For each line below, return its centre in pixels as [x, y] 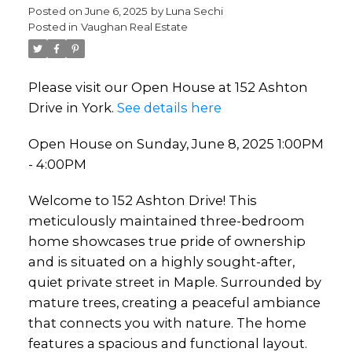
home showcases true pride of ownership [167, 241]
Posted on [56, 11]
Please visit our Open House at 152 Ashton [168, 88]
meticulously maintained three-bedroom [166, 220]
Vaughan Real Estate [134, 27]
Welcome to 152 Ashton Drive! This [142, 200]
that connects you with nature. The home [167, 323]
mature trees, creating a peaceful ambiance [174, 302]
